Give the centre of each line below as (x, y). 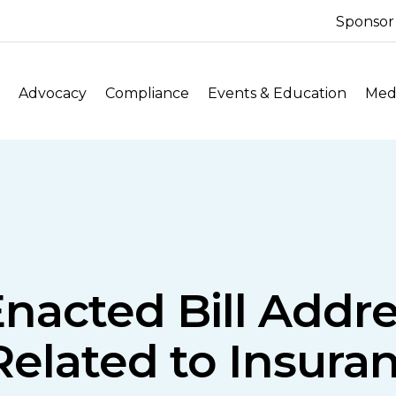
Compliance (148, 93)
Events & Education (278, 93)
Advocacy (53, 93)
